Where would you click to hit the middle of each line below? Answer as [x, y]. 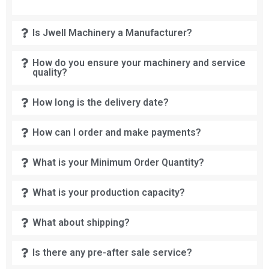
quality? [50, 73]
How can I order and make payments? [117, 133]
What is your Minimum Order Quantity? [119, 163]
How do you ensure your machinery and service [139, 63]
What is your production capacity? [109, 193]
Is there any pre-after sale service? [113, 253]
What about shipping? [81, 223]
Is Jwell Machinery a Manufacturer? [113, 33]
